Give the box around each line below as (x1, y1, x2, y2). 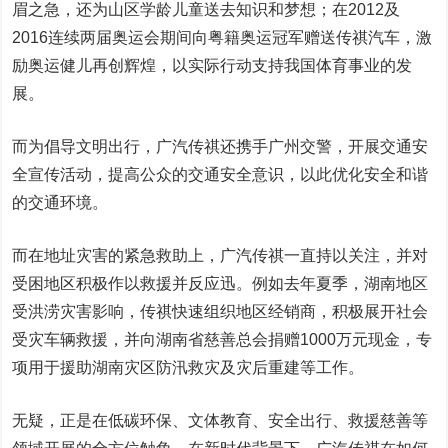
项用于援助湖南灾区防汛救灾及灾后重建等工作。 (12, 359, 365, 376)
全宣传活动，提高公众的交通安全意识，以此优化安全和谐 (12, 166, 429, 183)
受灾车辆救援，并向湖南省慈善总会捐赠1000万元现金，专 (12, 331, 433, 348)
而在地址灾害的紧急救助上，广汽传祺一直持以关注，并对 (12, 247, 429, 264)
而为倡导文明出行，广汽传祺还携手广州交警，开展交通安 (12, 138, 429, 155)
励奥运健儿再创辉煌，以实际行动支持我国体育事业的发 (12, 57, 413, 74)
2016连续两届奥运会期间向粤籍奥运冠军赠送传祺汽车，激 (12, 29, 433, 46)
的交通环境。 (12, 194, 109, 211)
